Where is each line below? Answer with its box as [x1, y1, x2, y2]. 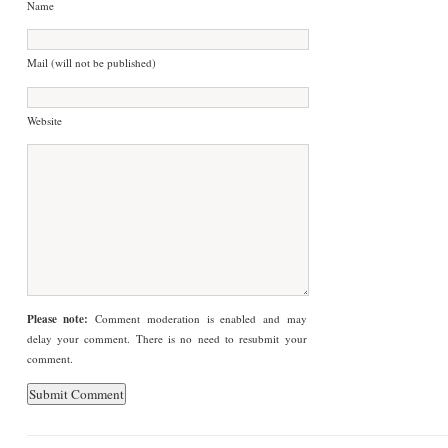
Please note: [26, 311, 89, 328]
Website [26, 112, 62, 128]
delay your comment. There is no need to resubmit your [26, 331, 307, 347]
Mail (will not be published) [26, 55, 156, 71]
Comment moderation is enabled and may [88, 311, 307, 327]
